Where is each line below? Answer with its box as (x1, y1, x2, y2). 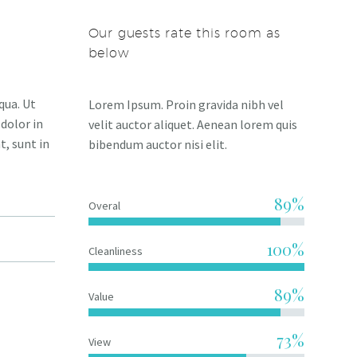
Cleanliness (88, 244, 143, 259)
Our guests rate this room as (88, 25, 280, 41)
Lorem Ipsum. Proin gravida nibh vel (88, 96, 284, 113)
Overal (88, 198, 120, 214)
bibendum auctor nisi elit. (88, 136, 227, 153)
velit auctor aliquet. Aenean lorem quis (88, 116, 297, 133)
